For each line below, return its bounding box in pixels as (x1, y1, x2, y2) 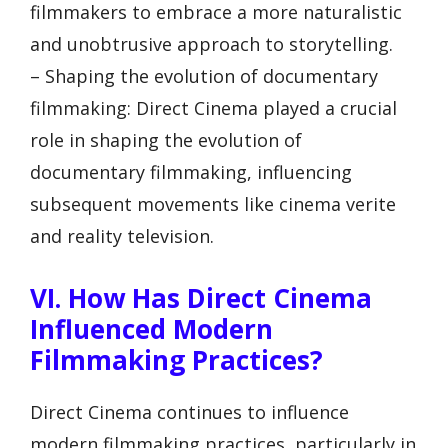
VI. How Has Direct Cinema (30, 279, 372, 316)
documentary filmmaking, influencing (30, 160, 352, 185)
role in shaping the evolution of (30, 128, 302, 153)
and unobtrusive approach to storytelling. (30, 32, 393, 57)
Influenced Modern (30, 310, 273, 347)
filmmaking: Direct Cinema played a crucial (30, 96, 397, 121)
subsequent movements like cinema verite (30, 192, 396, 217)
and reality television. (30, 224, 214, 249)
